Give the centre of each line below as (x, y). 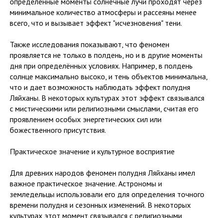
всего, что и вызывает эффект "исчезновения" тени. (96, 23)
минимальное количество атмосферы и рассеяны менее (103, 12)
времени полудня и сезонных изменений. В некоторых (100, 205)
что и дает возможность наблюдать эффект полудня (100, 87)
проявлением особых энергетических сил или (86, 119)
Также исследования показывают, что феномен (90, 44)
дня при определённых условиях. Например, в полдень (101, 66)
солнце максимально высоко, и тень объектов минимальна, (109, 76)
